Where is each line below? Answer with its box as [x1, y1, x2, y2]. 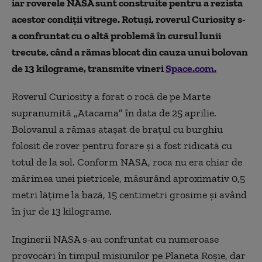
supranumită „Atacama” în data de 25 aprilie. [12, 106, 216, 119]
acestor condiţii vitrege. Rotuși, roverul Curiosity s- [12, 12, 246, 26]
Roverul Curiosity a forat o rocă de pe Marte [12, 89, 211, 103]
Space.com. [166, 61, 216, 75]
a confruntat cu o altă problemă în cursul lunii [12, 29, 221, 42]
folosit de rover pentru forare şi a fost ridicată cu [12, 139, 232, 152]
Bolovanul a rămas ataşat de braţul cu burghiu [12, 122, 223, 136]
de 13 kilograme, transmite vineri [12, 61, 166, 75]
